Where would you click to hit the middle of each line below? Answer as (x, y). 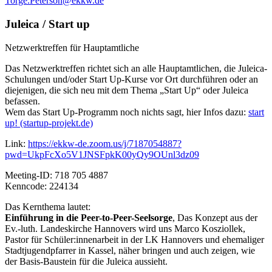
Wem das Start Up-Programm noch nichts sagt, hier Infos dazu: (127, 112)
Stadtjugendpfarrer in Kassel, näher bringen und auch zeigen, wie (130, 250)
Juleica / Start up (47, 24)
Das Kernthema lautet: (48, 206)
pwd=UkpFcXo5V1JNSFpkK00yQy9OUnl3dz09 (102, 154)
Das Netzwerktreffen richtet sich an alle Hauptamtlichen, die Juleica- (136, 68)
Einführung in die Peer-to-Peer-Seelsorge (89, 217)
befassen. (22, 101)
